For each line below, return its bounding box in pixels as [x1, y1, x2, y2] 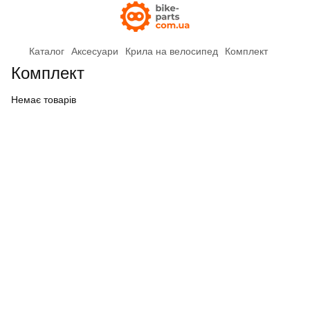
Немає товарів [11, 94, 76, 105]
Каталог [29, 46, 64, 57]
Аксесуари [71, 46, 118, 57]
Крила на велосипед [125, 46, 218, 57]
